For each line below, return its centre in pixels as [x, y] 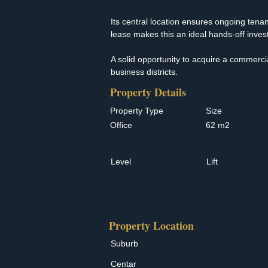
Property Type [137, 111]
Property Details [148, 92]
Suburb [124, 243]
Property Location [151, 226]
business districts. [144, 72]
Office [121, 125]
